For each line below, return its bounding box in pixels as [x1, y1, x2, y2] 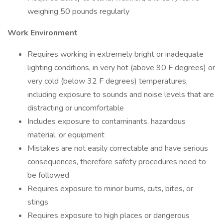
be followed [27, 170, 69, 181]
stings [27, 197, 48, 208]
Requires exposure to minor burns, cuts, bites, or [27, 183, 193, 194]
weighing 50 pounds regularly [27, 6, 129, 17]
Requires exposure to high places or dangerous [27, 210, 190, 221]
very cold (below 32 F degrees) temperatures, [27, 76, 188, 87]
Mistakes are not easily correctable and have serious [27, 143, 208, 154]
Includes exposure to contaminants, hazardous [27, 116, 186, 127]
